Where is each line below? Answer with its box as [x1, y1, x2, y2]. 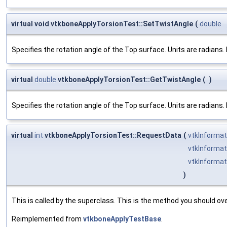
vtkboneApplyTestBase [83, 214, 161, 223]
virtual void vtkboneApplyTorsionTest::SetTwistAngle [11, 19, 193, 28]
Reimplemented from [12, 214, 83, 223]
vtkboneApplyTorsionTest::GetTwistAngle [56, 75, 201, 84]
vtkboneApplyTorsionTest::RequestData [43, 131, 181, 139]
